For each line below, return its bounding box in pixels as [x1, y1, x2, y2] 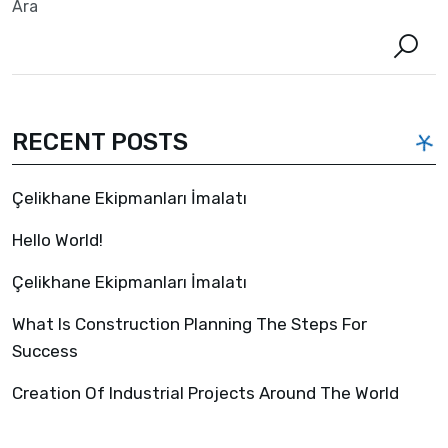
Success [12, 340, 78, 361]
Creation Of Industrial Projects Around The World [12, 382, 399, 403]
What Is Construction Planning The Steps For [12, 313, 367, 334]
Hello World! [12, 229, 103, 250]
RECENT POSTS [12, 127, 188, 156]
